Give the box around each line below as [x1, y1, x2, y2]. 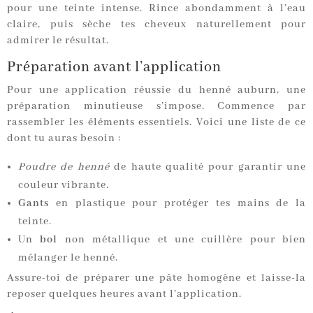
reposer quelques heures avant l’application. [7, 288, 242, 301]
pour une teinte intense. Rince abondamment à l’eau [7, 2, 306, 15]
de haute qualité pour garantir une [109, 161, 306, 174]
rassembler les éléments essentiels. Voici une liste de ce [7, 116, 306, 129]
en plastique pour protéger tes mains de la [49, 197, 306, 210]
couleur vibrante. [18, 179, 109, 192]
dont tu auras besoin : [7, 132, 121, 145]
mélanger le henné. [18, 252, 118, 265]
